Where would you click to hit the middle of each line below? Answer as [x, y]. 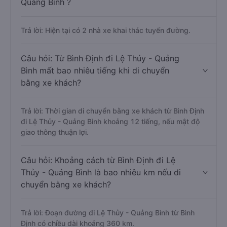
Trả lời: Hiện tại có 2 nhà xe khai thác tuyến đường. [106, 30]
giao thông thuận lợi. [55, 132]
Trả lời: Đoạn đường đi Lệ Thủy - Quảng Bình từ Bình [108, 213]
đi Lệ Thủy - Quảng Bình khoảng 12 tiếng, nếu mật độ [110, 121]
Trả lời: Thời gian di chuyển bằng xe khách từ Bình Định [112, 111]
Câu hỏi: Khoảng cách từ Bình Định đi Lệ [98, 160]
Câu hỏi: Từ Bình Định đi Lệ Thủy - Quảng [100, 58]
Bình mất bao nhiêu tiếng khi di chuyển [95, 70]
